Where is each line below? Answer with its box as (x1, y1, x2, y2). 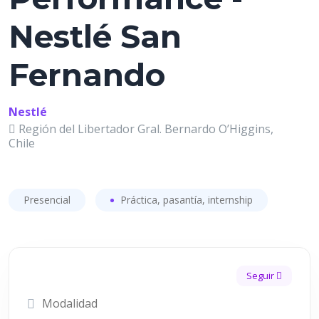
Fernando (9, 56, 165, 94)
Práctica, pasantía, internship (117, 193, 253, 206)
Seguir (246, 269, 276, 282)
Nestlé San (9, 17, 182, 56)
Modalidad (42, 296, 98, 311)
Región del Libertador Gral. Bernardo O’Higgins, (16, 121, 273, 137)
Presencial (23, 193, 70, 206)
